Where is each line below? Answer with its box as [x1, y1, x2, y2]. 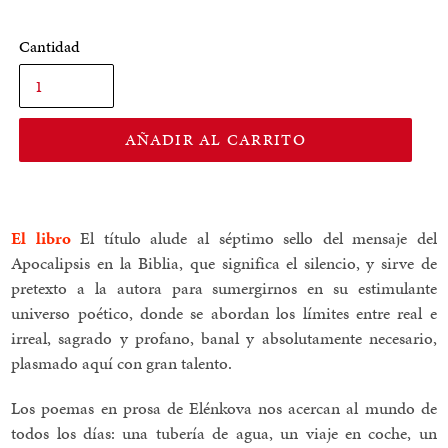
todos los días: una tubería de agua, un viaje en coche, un [11, 420, 437, 445]
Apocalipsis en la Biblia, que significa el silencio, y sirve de [11, 251, 437, 276]
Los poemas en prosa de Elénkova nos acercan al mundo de [11, 395, 437, 420]
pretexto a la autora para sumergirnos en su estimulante [11, 276, 437, 301]
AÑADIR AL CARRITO [125, 128, 306, 152]
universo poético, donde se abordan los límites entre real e [11, 301, 437, 326]
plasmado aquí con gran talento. [11, 351, 233, 376]
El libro [11, 226, 71, 251]
